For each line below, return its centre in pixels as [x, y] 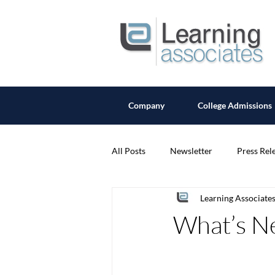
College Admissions [235, 105]
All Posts [129, 150]
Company [146, 105]
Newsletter [191, 150]
